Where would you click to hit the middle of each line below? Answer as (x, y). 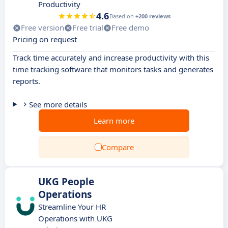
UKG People (66, 182)
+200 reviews (153, 16)
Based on (122, 16)
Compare (118, 147)
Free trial (88, 27)
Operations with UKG (75, 218)
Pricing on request (45, 39)
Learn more (114, 121)
